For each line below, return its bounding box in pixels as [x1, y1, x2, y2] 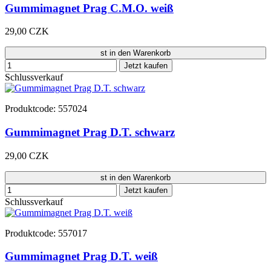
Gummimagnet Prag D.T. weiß [5, 250, 158, 263]
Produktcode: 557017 [5, 227, 87, 238]
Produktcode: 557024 [5, 103, 87, 114]
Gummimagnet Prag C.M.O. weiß [5, 1, 174, 15]
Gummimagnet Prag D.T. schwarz [5, 125, 175, 139]
